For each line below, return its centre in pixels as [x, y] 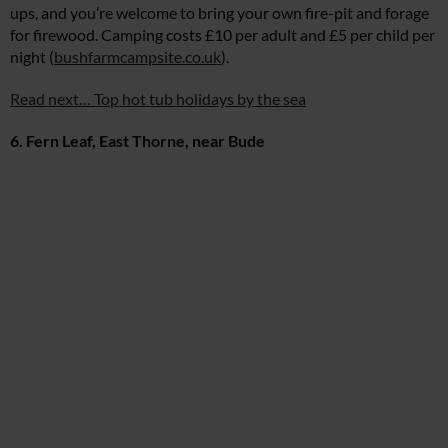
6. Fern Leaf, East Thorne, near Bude [137, 141]
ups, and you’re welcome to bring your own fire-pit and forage [219, 13]
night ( [32, 57]
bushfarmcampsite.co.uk [137, 57]
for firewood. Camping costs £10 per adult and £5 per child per [222, 35]
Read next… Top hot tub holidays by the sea [158, 99]
